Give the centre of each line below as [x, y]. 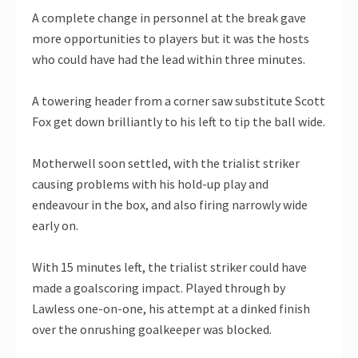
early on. [55, 226]
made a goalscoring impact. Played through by [159, 288]
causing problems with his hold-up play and [150, 184]
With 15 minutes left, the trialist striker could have [169, 267]
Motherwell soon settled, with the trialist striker [166, 163]
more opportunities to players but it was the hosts [171, 39]
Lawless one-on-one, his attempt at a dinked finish [171, 309]
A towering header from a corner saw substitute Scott [179, 101]
